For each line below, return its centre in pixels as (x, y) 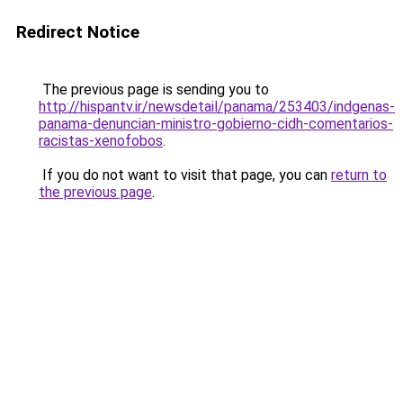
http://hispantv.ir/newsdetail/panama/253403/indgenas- (217, 107)
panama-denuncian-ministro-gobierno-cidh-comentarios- (216, 124)
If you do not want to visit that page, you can (185, 175)
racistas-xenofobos (101, 141)
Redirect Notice (78, 32)
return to (359, 175)
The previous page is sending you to (154, 90)
